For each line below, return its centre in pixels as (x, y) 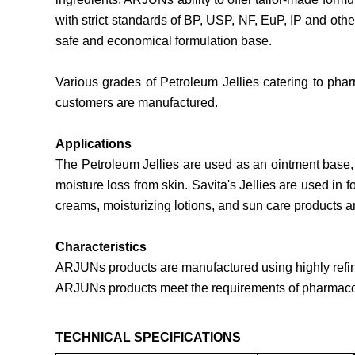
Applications (94, 144)
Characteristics (101, 247)
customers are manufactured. (137, 103)
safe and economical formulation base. (164, 41)
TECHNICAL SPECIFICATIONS (148, 338)
